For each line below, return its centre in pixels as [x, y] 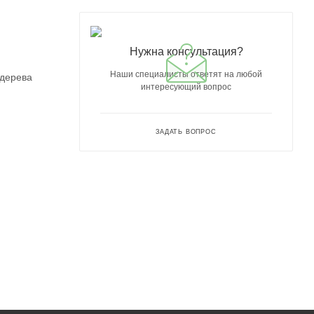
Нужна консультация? [186, 51]
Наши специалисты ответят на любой [186, 74]
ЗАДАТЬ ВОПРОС [186, 131]
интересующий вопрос [186, 87]
